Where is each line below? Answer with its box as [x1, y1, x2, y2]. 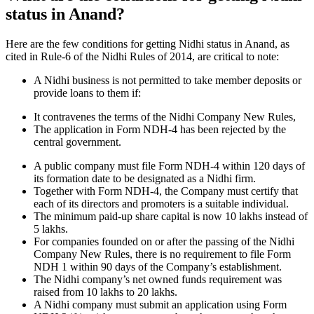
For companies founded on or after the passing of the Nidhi [34, 235, 294, 248]
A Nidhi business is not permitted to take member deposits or [34, 74, 301, 87]
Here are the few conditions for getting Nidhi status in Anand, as [6, 38, 289, 50]
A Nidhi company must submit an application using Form [34, 299, 287, 311]
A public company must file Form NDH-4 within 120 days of [34, 160, 305, 172]
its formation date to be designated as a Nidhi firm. [34, 172, 256, 185]
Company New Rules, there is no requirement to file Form [34, 248, 291, 261]
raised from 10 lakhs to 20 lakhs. [34, 286, 177, 299]
